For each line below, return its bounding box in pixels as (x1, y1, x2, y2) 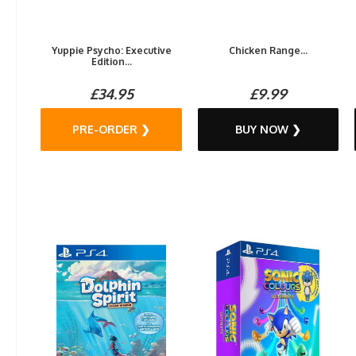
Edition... (91, 56, 132, 68)
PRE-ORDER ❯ (72, 122, 151, 137)
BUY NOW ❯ (235, 122, 302, 137)
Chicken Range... (229, 44, 308, 57)
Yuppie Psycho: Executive (51, 44, 172, 57)
